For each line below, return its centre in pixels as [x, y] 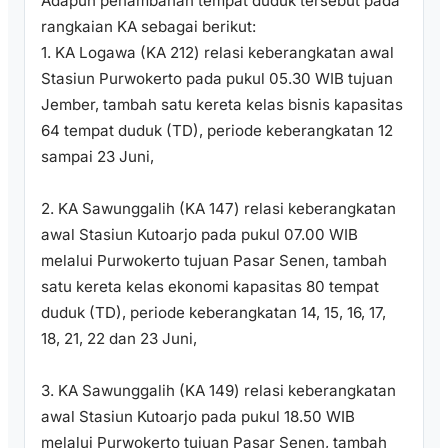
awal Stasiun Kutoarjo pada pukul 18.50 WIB [198, 417]
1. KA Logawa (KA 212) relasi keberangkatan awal [217, 53]
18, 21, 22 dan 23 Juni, [119, 339]
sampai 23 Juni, [97, 157]
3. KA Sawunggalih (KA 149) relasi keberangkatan [218, 391]
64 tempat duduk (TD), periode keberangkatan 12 [217, 131]
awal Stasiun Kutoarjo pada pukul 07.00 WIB [199, 235]
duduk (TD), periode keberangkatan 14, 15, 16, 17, [213, 313]
